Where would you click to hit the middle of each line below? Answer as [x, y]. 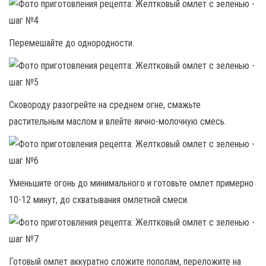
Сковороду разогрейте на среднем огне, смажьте [105, 104]
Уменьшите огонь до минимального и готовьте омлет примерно [131, 183]
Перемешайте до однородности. [72, 43]
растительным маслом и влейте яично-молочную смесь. [118, 121]
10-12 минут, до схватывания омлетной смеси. [99, 199]
